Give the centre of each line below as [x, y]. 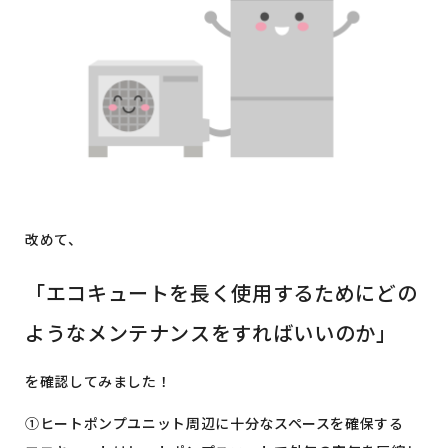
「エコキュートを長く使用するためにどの [221, 292]
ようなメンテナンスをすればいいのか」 [211, 332]
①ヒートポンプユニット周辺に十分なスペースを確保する [214, 422]
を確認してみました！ [98, 380]
